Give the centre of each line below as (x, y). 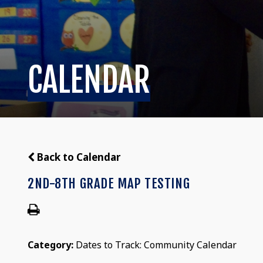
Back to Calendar (78, 157)
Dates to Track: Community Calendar (156, 245)
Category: (52, 245)
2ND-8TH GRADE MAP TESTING (109, 183)
